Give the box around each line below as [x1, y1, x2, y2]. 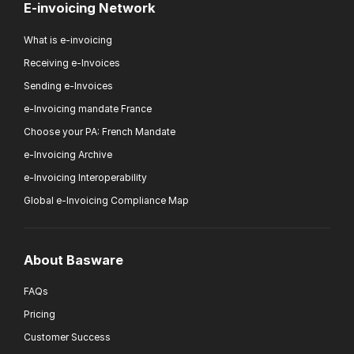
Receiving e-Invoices [24, 56, 120, 69]
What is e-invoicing [24, 33, 112, 46]
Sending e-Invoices [24, 79, 113, 92]
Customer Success [24, 331, 111, 344]
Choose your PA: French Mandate [24, 125, 175, 137]
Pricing [24, 308, 55, 321]
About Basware [24, 252, 123, 269]
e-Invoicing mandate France [24, 102, 152, 115]
